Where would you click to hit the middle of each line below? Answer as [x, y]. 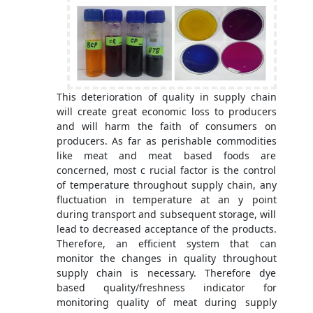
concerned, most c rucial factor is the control [166, 170]
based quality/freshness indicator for [166, 287]
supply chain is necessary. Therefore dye [166, 272]
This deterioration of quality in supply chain [166, 96]
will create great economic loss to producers [166, 111]
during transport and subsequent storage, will [166, 214]
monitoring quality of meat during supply [166, 302]
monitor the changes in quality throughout [166, 258]
